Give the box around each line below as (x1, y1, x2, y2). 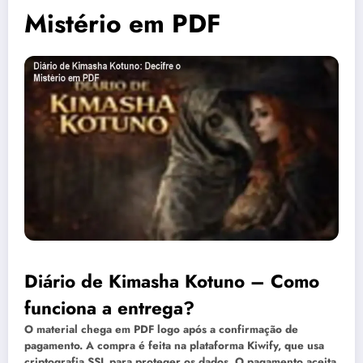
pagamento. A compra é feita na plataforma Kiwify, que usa (24, 337, 324, 353)
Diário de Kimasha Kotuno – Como (24, 267, 319, 294)
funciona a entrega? (24, 294, 194, 321)
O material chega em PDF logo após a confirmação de (24, 321, 298, 337)
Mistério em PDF (24, 5, 220, 43)
